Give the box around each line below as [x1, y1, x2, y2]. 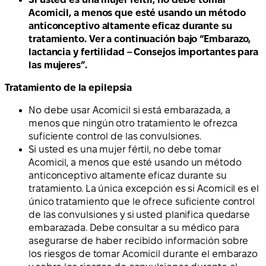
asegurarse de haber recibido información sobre [28, 235, 249, 246]
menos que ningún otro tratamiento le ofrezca [28, 118, 237, 128]
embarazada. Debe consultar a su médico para [28, 222, 239, 233]
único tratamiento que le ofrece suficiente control [28, 196, 255, 207]
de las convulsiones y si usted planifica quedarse [28, 209, 251, 220]
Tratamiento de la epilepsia [5, 82, 132, 93]
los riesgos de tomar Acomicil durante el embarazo [28, 248, 258, 259]
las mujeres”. [28, 59, 87, 70]
